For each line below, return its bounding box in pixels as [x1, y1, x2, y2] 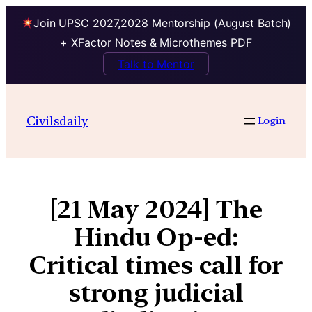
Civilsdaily [26, 113, 88, 128]
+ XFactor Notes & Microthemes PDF [60, 36, 252, 50]
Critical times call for [28, 249, 284, 280]
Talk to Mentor [118, 56, 194, 71]
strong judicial [68, 277, 244, 308]
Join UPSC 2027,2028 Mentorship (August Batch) [33, 16, 292, 31]
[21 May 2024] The [49, 194, 263, 224]
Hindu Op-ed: [74, 221, 238, 252]
